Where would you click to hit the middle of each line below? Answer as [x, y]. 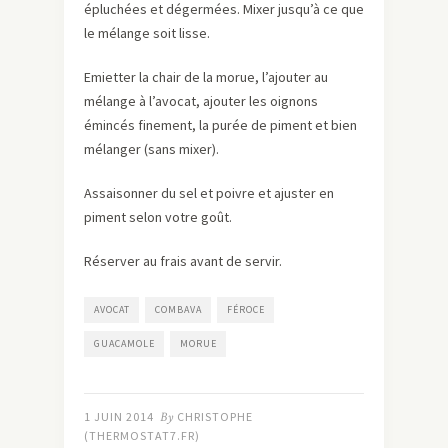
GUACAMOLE [124, 343]
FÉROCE [246, 309]
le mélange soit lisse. [147, 32]
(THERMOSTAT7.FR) [142, 435]
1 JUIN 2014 [119, 416]
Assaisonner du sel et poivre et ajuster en [209, 192]
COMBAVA [178, 309]
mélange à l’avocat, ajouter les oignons [201, 100]
